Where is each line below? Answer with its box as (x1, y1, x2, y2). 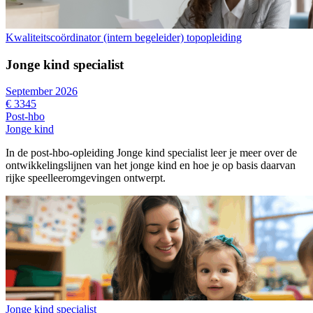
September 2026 (6, 85, 78, 98)
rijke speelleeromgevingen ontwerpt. (6, 172, 166, 184)
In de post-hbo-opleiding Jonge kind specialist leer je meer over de (6, 147, 297, 159)
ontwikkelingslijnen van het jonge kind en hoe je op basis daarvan (6, 159, 296, 172)
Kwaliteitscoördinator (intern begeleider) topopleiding (6, 31, 242, 43)
